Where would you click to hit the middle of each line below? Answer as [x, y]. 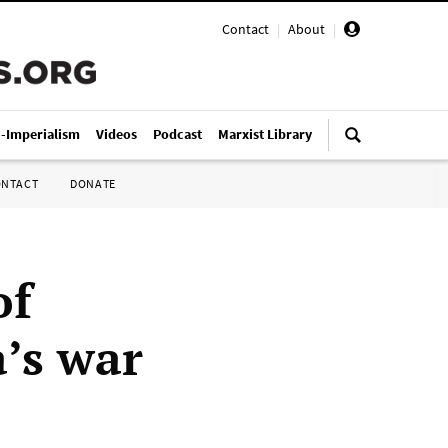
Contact [245, 29]
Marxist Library [265, 134]
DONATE [93, 183]
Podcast [177, 134]
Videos [116, 134]
